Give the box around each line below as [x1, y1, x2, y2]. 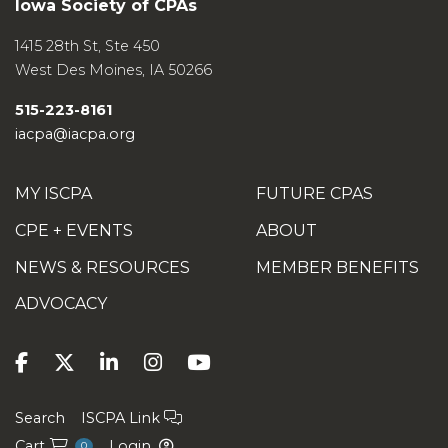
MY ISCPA [15, 183, 92, 203]
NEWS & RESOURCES [15, 257, 190, 277]
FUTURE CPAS [255, 183, 373, 203]
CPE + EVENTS [15, 220, 133, 240]
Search [15, 409, 65, 428]
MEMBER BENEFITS [255, 257, 419, 277]
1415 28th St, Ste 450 [15, 36, 160, 55]
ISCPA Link [81, 409, 164, 428]
